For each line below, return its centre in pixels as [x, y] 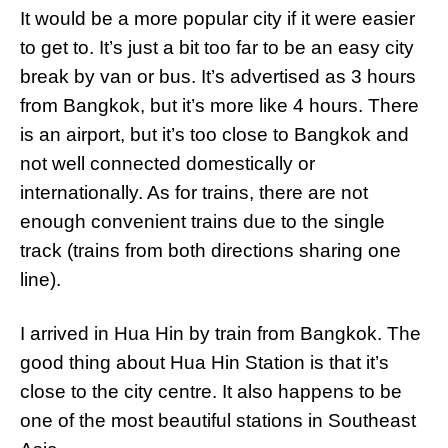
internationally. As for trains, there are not [194, 192]
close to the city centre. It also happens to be [211, 391]
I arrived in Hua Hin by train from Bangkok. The [220, 333]
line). [40, 279]
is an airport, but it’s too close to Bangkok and [214, 134]
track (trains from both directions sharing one [210, 250]
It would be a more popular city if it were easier [217, 18]
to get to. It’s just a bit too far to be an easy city [217, 47]
